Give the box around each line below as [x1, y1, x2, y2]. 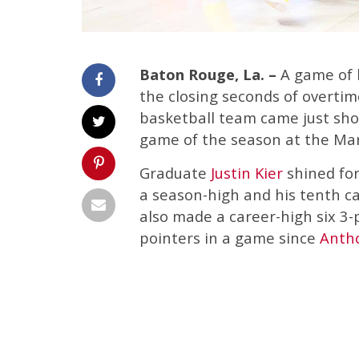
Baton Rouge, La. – [139, 63, 280, 84]
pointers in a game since [139, 227, 320, 248]
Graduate [139, 162, 211, 183]
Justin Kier [211, 162, 283, 183]
